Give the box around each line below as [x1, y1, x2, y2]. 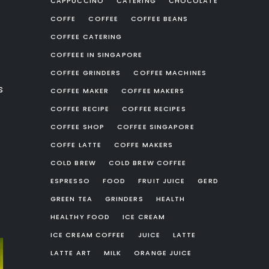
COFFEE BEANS [131, 14, 189, 23]
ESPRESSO [50, 176, 90, 186]
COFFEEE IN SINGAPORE [50, 50, 142, 59]
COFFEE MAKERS [121, 86, 185, 95]
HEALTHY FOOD [50, 212, 110, 222]
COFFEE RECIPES [122, 104, 186, 113]
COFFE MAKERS [114, 140, 174, 150]
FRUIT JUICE [138, 176, 186, 186]
